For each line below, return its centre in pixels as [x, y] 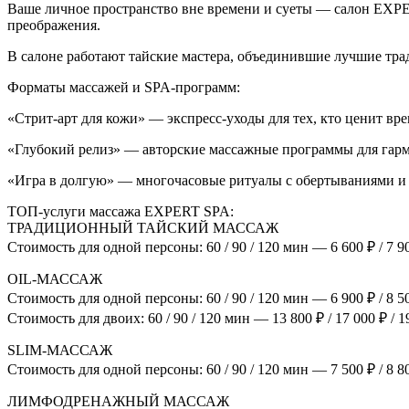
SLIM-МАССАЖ [60, 350]
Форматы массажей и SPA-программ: [124, 87]
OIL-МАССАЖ [55, 278]
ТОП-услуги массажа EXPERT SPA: [121, 211]
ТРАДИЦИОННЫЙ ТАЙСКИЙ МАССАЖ [143, 227]
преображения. [54, 25]
